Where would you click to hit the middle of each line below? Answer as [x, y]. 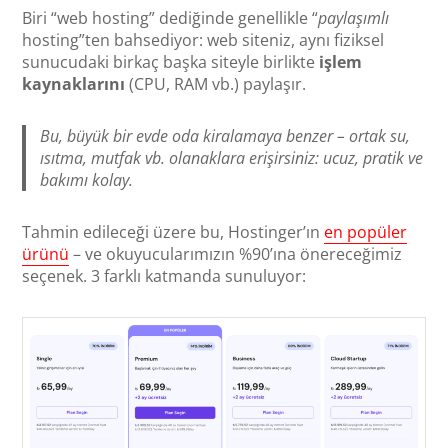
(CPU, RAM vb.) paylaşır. [216, 83]
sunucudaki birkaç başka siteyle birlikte [171, 61]
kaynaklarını [74, 83]
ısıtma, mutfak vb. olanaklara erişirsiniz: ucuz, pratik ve [232, 157]
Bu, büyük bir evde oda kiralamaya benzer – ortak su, [225, 135]
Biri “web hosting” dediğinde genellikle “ [170, 17]
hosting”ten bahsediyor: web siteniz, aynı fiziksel [203, 39]
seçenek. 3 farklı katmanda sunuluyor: [164, 275]
